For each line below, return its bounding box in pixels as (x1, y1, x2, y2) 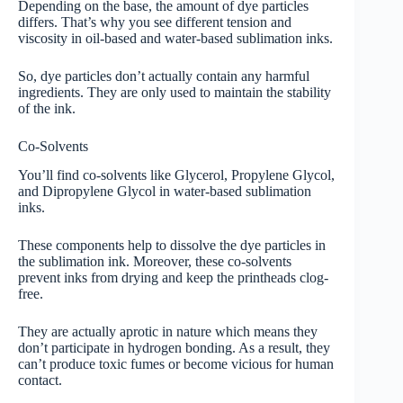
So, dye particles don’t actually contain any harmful (18, 67, 309, 84)
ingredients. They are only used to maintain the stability (18, 84, 331, 100)
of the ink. (18, 100, 79, 116)
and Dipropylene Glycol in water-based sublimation (18, 184, 311, 200)
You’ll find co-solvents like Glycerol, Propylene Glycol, (18, 167, 335, 184)
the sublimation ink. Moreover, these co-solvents (18, 254, 291, 270)
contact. (18, 372, 66, 389)
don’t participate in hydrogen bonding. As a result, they (18, 340, 330, 356)
